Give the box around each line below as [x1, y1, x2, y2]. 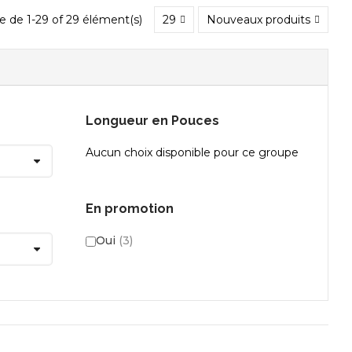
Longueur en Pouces [86, 113, 219, 129]
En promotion [86, 201, 174, 217]
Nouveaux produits [207, 13, 310, 27]
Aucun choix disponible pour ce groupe [86, 145, 299, 160]
